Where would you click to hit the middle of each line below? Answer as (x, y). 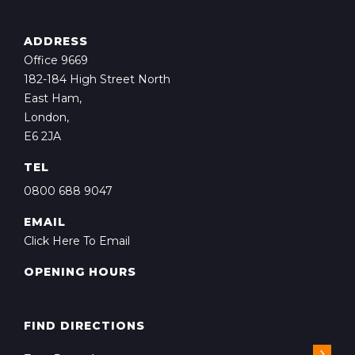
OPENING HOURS (80, 272)
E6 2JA (42, 136)
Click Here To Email (77, 241)
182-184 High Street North (97, 79)
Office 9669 (56, 60)
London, (46, 117)
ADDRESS (56, 41)
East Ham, (53, 98)
